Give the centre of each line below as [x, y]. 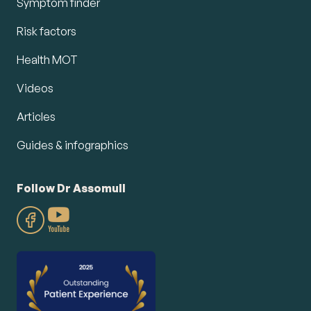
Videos [35, 88]
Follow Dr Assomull [71, 188]
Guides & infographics [73, 145]
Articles [36, 116]
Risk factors [47, 31]
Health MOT [47, 59]
